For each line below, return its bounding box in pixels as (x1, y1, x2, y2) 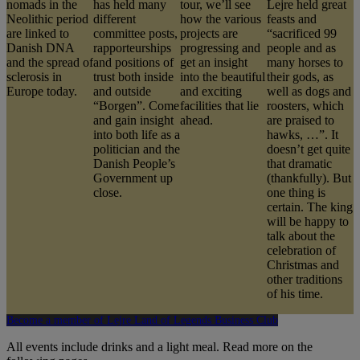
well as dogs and (267, 84, 351, 98)
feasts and (267, 11, 317, 26)
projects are (180, 26, 238, 40)
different (93, 11, 136, 26)
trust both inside (93, 69, 174, 84)
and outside (93, 84, 151, 98)
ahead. (180, 112, 213, 127)
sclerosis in (6, 69, 62, 84)
